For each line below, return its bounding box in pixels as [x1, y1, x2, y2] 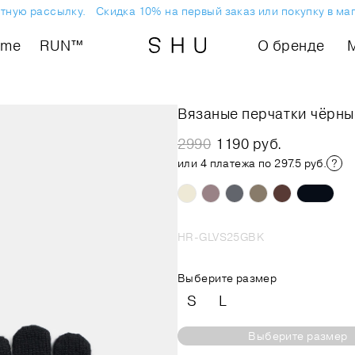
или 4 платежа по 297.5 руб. [177, 156, 327, 170]
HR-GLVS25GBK [177, 230, 265, 244]
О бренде [257, 36, 325, 54]
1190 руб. [216, 135, 283, 152]
